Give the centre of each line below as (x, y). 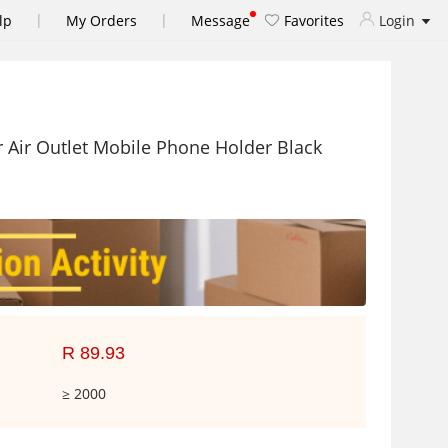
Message (220, 20)
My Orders (101, 20)
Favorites (312, 20)
